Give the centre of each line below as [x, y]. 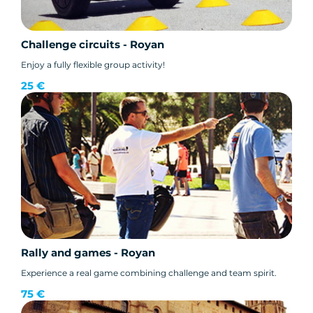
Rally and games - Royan [88, 252]
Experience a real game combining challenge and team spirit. [149, 272]
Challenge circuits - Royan [93, 44]
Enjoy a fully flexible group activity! [93, 64]
